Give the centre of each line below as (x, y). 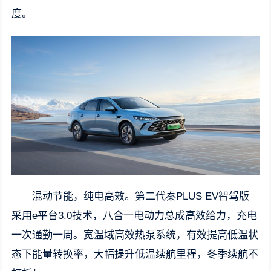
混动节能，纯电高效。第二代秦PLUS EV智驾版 (141, 197)
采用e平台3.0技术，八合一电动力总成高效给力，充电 (135, 216)
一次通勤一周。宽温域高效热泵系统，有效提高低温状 (135, 235)
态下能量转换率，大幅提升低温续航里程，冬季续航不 (135, 255)
